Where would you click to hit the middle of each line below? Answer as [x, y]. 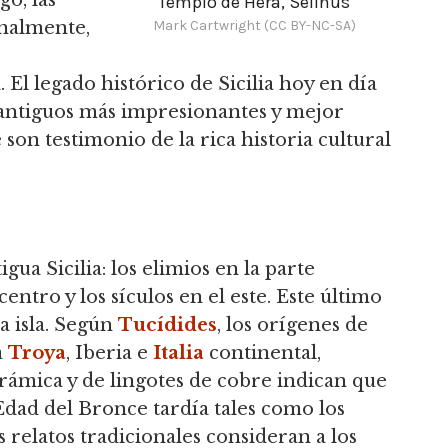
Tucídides [167, 324]
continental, [262, 352]
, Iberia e [109, 352]
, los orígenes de [292, 324]
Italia [178, 352]
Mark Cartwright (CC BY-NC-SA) [254, 25]
